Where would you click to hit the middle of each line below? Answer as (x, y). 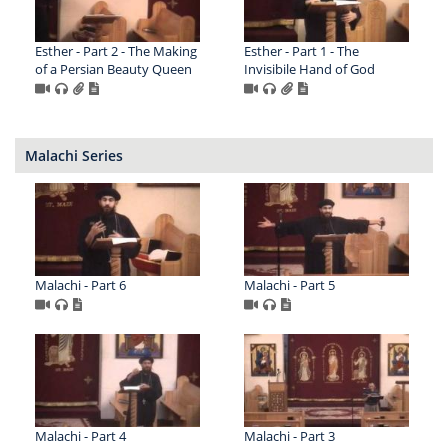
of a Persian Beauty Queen (113, 69)
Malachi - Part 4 (80, 435)
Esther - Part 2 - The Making (116, 51)
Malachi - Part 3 (289, 435)
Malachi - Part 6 (80, 284)
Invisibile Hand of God (309, 69)
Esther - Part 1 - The (301, 51)
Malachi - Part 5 (289, 284)
